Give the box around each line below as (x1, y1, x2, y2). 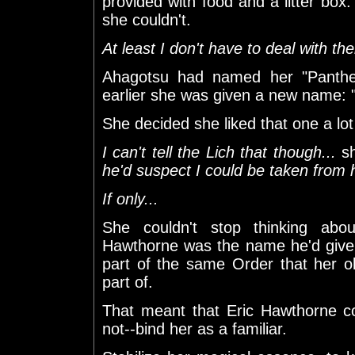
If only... (102, 189, 158, 208)
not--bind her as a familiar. (102, 319, 287, 338)
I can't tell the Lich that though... (102, 143, 336, 161)
